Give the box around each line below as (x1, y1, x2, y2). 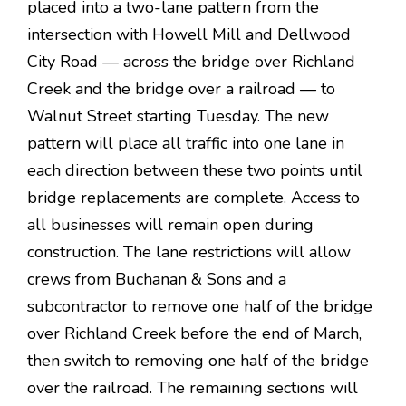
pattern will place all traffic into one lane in (27, 132, 344, 154)
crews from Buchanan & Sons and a (27, 268, 286, 290)
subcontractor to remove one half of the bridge (27, 295, 372, 317)
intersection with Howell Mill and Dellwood (27, 24, 351, 45)
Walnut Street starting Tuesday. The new (27, 105, 329, 127)
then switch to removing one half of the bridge (27, 350, 369, 372)
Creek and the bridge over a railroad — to (27, 78, 335, 100)
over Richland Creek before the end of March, (27, 323, 362, 344)
